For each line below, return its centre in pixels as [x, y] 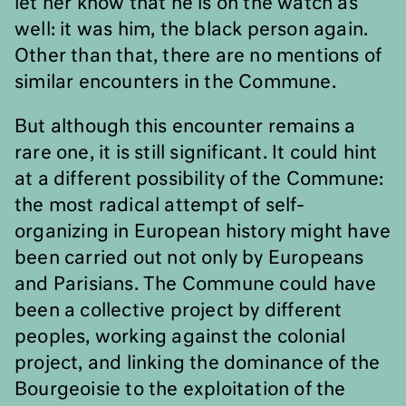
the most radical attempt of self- [160, 206]
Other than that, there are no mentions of [198, 56]
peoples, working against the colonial [180, 337]
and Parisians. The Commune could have [196, 285]
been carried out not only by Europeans [189, 258]
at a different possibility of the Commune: [199, 179]
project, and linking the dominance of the [198, 363]
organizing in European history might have [203, 232]
